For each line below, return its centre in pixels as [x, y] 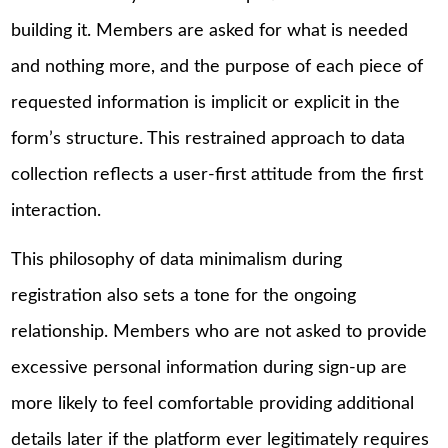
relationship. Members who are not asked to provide [219, 332]
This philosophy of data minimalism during [177, 260]
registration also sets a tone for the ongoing [184, 296]
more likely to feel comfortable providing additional [213, 404]
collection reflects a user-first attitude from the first [217, 174]
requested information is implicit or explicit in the [206, 102]
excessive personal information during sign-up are [209, 368]
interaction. [56, 210]
